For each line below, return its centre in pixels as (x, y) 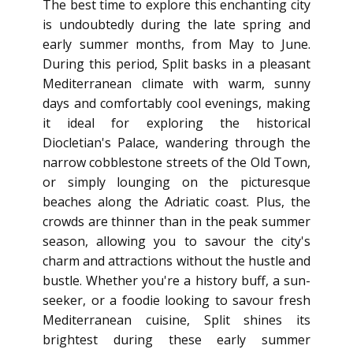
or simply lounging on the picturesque (176, 182)
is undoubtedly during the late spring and (176, 24)
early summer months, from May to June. (176, 44)
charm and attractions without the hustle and (176, 261)
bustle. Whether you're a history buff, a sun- (176, 281)
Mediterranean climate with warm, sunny (176, 84)
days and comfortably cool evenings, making (176, 103)
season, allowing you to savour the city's (176, 241)
